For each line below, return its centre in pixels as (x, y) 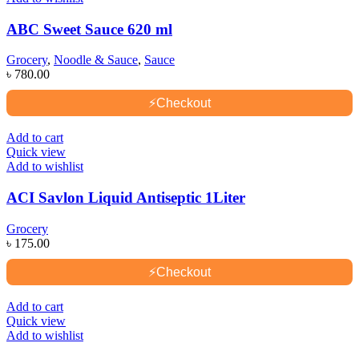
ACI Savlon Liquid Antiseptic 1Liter (126, 198)
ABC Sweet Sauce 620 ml (89, 29)
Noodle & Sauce (96, 60)
